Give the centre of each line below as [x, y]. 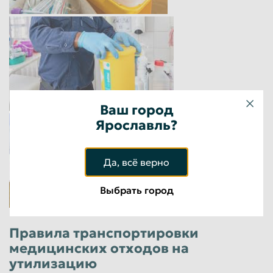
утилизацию [53, 263]
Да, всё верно [136, 162]
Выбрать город [136, 190]
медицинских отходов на [99, 248]
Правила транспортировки [104, 233]
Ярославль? [136, 125]
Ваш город [136, 110]
